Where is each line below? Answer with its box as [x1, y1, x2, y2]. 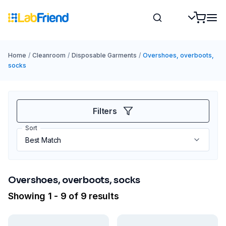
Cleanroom [32, 51, 66, 59]
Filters [93, 106, 117, 116]
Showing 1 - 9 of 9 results [8, 191, 119, 201]
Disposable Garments [71, 51, 137, 59]
